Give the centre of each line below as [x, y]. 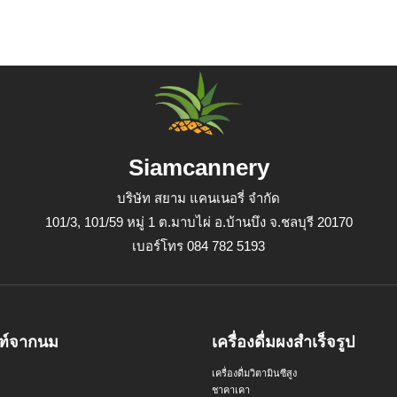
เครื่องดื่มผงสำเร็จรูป [283, 342]
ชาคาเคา [231, 389]
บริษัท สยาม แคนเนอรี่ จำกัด [198, 198]
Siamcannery [198, 167]
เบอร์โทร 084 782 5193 [198, 245]
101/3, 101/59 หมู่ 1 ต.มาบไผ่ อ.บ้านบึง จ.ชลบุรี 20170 [198, 222]
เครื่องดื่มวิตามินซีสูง [254, 373]
